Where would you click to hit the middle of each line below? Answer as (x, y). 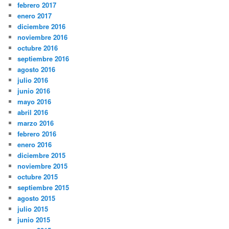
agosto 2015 (37, 198)
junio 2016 (34, 91)
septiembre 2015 (43, 188)
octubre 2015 (38, 177)
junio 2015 (34, 220)
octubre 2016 (38, 48)
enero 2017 (35, 16)
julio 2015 (33, 209)
